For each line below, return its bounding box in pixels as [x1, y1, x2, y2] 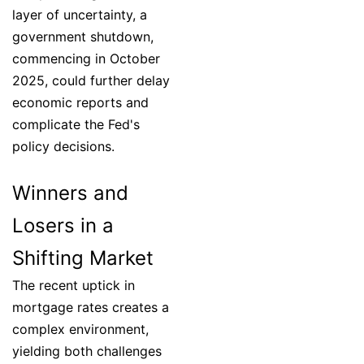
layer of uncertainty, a [12, 6, 147, 24]
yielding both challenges [12, 343, 162, 360]
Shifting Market [12, 246, 154, 271]
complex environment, [12, 321, 149, 338]
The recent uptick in [12, 277, 135, 294]
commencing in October [12, 50, 160, 67]
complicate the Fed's [12, 116, 140, 133]
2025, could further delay [12, 72, 170, 89]
